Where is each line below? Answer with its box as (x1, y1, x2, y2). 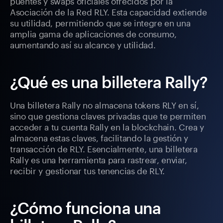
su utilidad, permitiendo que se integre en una (10, 15, 191, 29)
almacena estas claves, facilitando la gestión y (10, 130, 189, 144)
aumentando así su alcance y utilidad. (10, 37, 156, 51)
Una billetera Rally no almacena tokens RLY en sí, (10, 98, 199, 111)
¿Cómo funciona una (10, 199, 161, 218)
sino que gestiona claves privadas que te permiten (10, 109, 206, 122)
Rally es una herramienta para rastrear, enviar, (10, 152, 188, 166)
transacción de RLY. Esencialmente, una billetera (10, 141, 198, 155)
